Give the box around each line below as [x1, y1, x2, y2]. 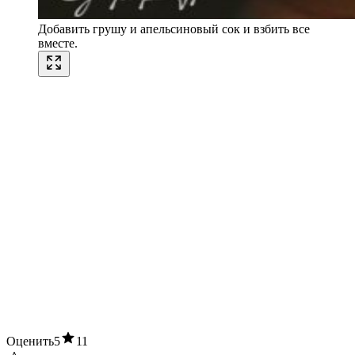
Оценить [6, 334, 54, 349]
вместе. [38, 36, 78, 51]
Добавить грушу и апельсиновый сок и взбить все [38, 22, 310, 36]
